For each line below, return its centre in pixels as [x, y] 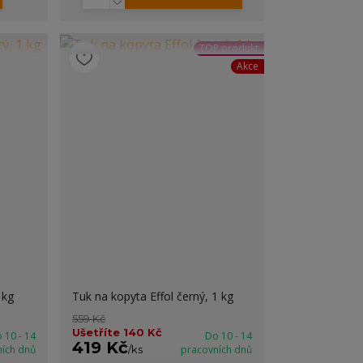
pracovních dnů [216, 350]
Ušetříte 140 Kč [117, 332]
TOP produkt [228, 48]
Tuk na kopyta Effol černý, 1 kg [153, 296]
